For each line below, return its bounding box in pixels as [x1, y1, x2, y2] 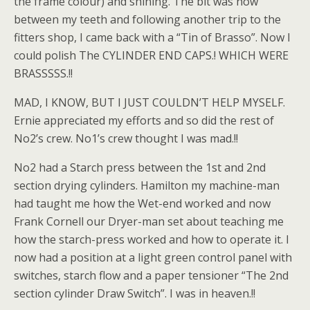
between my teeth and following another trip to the [14, 12, 281, 27]
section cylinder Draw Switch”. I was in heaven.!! [14, 286, 255, 301]
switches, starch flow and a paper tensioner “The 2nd [14, 268, 289, 283]
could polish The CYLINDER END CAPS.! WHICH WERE [14, 48, 289, 63]
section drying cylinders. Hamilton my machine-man [14, 178, 280, 193]
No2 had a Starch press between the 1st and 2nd [14, 160, 266, 175]
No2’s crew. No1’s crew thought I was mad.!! [14, 131, 238, 146]
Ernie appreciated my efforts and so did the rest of [14, 113, 274, 128]
